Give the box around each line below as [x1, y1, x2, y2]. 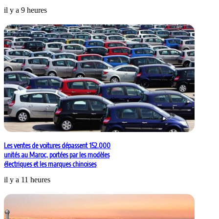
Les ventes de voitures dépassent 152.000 [4, 141, 110, 150]
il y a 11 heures [4, 175, 50, 184]
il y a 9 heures [4, 6, 47, 15]
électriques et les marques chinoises [4, 160, 96, 169]
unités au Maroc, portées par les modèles [4, 151, 109, 159]
